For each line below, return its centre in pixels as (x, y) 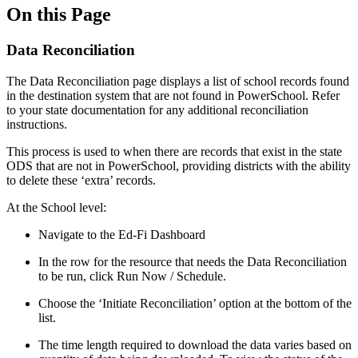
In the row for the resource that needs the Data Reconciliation (193, 261)
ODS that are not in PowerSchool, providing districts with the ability (179, 165)
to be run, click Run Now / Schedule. (132, 276)
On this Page (59, 14)
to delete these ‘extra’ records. (81, 180)
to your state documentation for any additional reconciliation (157, 109)
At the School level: (56, 207)
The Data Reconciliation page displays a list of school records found (178, 81)
